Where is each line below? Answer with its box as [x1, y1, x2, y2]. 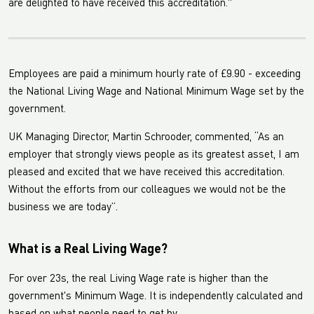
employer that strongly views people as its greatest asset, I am [8, 150, 299, 161]
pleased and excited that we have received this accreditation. [8, 168, 285, 179]
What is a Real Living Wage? [8, 243, 168, 257]
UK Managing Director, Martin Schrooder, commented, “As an [8, 132, 284, 144]
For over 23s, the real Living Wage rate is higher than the [8, 274, 268, 285]
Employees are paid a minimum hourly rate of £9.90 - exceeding [8, 69, 301, 81]
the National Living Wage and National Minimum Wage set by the [8, 87, 304, 98]
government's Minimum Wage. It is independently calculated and [8, 292, 303, 303]
